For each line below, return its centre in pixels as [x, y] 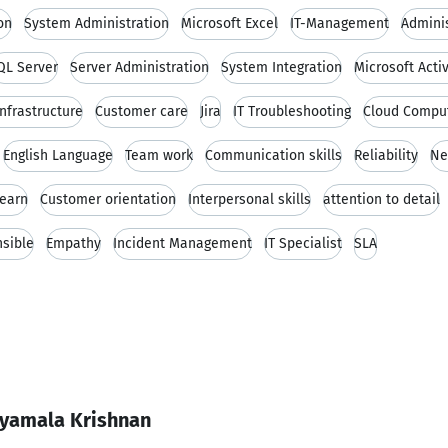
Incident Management [182, 243]
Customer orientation [108, 199]
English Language [58, 155]
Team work [159, 155]
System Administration [96, 23]
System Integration [281, 67]
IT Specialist [303, 243]
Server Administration [139, 67]
